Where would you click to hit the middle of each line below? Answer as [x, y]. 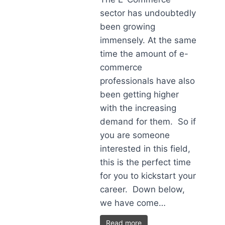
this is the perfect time [146, 162]
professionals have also [148, 81]
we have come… [133, 203]
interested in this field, [145, 149]
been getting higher [140, 94]
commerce [121, 67]
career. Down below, [143, 189]
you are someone [135, 135]
